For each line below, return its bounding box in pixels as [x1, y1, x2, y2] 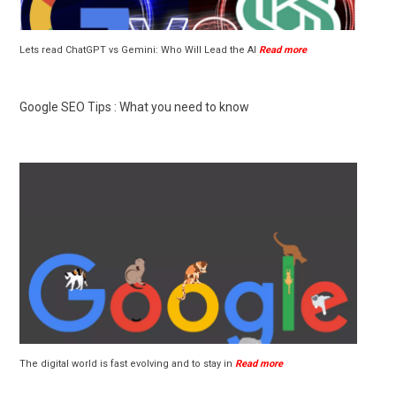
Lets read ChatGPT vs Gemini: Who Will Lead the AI [19, 43, 259, 56]
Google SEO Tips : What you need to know [19, 99, 249, 114]
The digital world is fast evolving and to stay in [19, 357, 235, 369]
